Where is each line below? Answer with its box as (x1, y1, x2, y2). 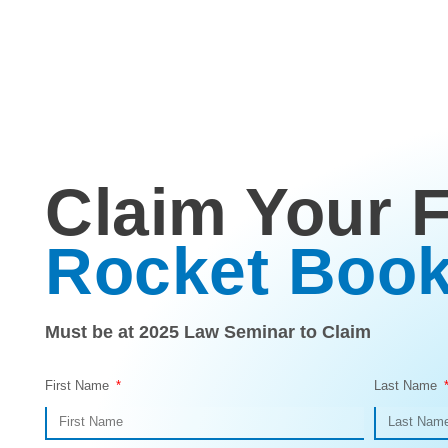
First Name (45, 377, 113, 393)
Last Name (374, 377, 441, 393)
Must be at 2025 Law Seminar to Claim (45, 322, 371, 343)
